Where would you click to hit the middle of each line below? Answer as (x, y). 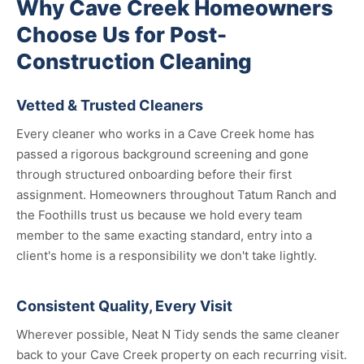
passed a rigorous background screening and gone (162, 154)
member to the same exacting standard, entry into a (164, 235)
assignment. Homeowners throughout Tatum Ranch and (176, 195)
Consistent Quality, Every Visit (124, 306)
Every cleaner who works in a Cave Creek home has (165, 134)
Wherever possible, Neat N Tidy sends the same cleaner (178, 334)
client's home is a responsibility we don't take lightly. (167, 256)
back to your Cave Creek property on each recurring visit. (182, 355)
